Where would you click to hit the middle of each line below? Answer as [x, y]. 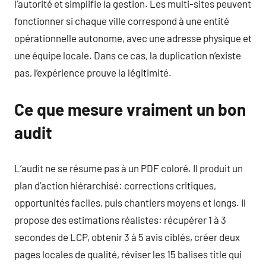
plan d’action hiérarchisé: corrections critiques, [115, 185]
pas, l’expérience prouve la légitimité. [93, 72]
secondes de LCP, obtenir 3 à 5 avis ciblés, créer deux [127, 237]
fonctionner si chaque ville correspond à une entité [122, 21]
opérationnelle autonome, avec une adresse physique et [133, 38]
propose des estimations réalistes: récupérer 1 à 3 [120, 219]
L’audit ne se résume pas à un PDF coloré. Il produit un [129, 168]
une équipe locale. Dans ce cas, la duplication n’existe [128, 55]
